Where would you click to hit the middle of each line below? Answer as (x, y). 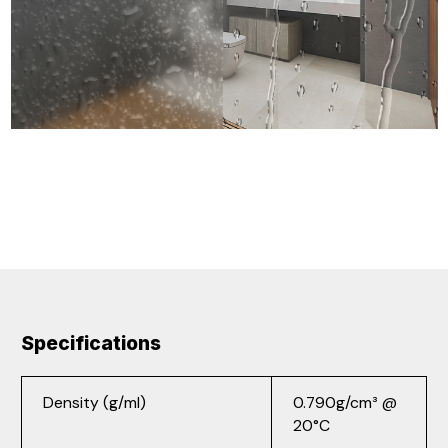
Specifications (91, 343)
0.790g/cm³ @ (345, 403)
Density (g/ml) (94, 403)
